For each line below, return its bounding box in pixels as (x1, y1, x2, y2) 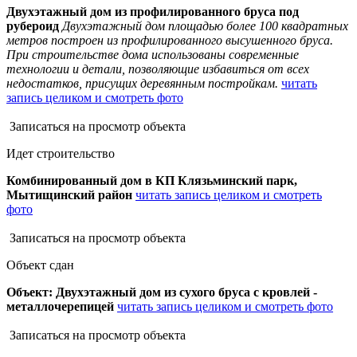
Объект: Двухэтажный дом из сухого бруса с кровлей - (6, 285, 317, 300)
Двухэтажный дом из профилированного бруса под (6, 5, 299, 19)
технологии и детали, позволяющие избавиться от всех (6, 62, 309, 76)
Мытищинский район (6, 188, 132, 202)
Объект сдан (6, 258, 74, 273)
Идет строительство (6, 147, 115, 161)
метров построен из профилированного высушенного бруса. (6, 33, 333, 48)
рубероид (6, 19, 59, 33)
